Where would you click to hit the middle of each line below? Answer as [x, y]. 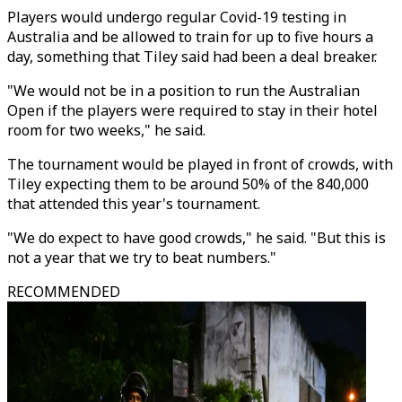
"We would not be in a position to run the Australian [184, 91]
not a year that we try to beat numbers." [142, 258]
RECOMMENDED [64, 292]
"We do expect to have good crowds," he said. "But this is [197, 238]
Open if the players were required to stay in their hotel [192, 110]
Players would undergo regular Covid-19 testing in [177, 17]
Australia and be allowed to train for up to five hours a [190, 37]
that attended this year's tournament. [134, 204]
